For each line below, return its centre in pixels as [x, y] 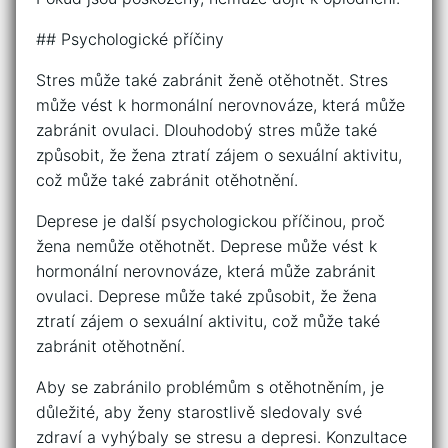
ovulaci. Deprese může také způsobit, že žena [206, 296]
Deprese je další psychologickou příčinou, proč [210, 221]
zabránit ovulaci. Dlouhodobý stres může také [206, 130]
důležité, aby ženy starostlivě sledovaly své [199, 412]
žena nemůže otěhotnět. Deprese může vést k [206, 246]
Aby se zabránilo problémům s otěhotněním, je [210, 387]
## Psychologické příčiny [130, 39]
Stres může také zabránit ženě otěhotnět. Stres [212, 80]
